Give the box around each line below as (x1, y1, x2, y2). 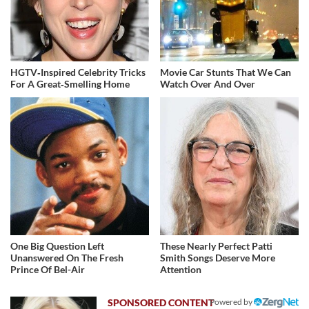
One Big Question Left (10, 240, 104, 252)
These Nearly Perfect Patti (160, 240, 273, 252)
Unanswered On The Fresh (10, 252, 123, 264)
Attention (160, 263, 202, 276)
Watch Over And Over (160, 77, 256, 90)
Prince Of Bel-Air (10, 263, 85, 276)
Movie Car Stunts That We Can (160, 66, 292, 78)
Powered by (210, 297, 254, 308)
